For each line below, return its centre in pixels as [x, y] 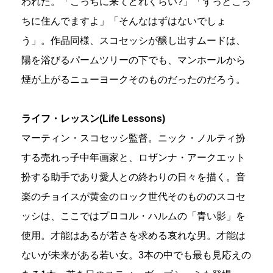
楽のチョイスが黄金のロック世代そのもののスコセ [133, 197]
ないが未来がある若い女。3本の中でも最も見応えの [136, 255]
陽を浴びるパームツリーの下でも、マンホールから [133, 60]
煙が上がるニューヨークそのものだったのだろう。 [133, 80]
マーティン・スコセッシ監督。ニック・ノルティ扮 [133, 138]
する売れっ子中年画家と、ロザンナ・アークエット [133, 158]
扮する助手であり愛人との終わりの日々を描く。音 [133, 177]
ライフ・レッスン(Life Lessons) [93, 119]
